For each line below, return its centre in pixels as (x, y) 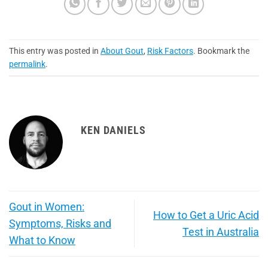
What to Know (42, 240)
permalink (27, 64)
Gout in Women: (47, 207)
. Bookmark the (221, 51)
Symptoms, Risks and (60, 223)
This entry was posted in (55, 51)
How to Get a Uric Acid (206, 215)
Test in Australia (221, 232)
